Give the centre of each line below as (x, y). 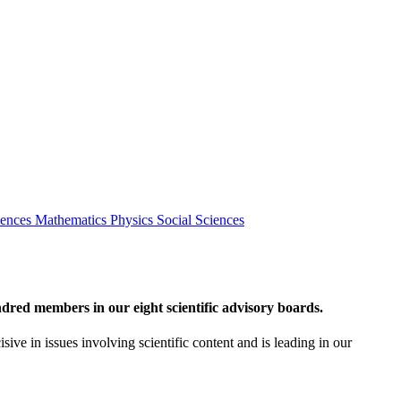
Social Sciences (200, 220)
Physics (133, 220)
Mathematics (73, 220)
